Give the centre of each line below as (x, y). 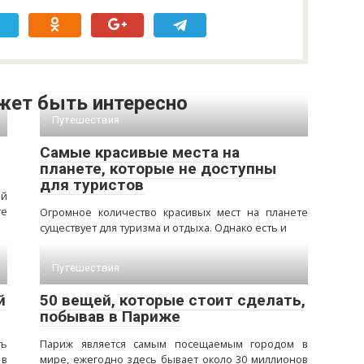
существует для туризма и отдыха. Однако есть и (163, 227)
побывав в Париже (110, 316)
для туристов (92, 185)
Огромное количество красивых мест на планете (174, 212)
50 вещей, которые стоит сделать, (173, 300)
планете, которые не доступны (158, 169)
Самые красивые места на (140, 152)
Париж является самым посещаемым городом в (174, 344)
